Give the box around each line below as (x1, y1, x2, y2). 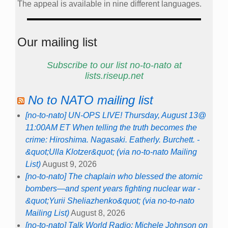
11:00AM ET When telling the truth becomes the (25, 123, 197, 132)
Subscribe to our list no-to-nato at (46, 60, 182, 71)
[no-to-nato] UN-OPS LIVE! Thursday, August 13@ (25, 110, 206, 120)
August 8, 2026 (71, 208, 125, 217)
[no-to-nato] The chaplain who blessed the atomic (25, 172, 203, 181)
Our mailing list (17, 35, 97, 49)
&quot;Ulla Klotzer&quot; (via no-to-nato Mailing (25, 147, 197, 156)
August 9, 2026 (42, 159, 97, 168)
